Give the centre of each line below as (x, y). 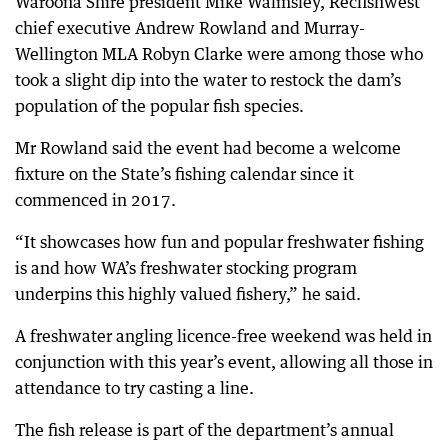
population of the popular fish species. (159, 106)
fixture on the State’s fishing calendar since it (184, 174)
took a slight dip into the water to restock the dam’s (208, 80)
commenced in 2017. (95, 200)
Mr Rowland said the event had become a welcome (208, 148)
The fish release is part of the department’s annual (204, 430)
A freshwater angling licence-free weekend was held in (223, 336)
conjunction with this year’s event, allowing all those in (224, 362)
